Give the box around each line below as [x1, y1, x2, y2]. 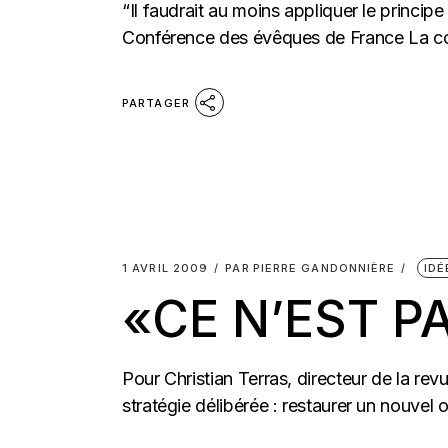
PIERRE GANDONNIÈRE [252, 261, 396, 275]
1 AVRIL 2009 [122, 261, 209, 275]
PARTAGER [122, 95, 190, 110]
